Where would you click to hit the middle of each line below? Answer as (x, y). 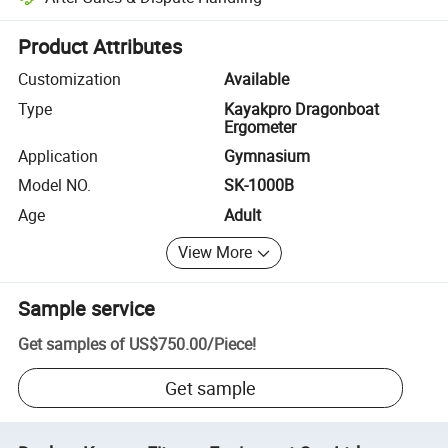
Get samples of (72, 344)
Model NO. (55, 185)
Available (256, 79)
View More (215, 252)
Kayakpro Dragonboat (301, 108)
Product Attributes (100, 47)
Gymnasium (267, 155)
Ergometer (260, 126)
